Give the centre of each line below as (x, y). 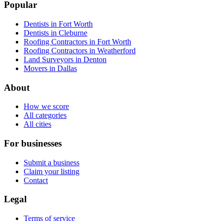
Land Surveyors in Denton (65, 59)
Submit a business (52, 162)
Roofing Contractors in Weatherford (80, 50)
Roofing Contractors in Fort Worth (77, 41)
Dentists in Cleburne (55, 33)
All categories (45, 115)
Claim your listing (52, 171)
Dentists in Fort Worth (58, 24)
